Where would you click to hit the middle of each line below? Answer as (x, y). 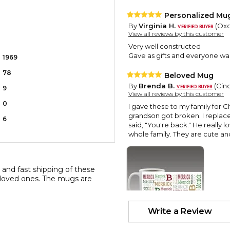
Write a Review (180, 212)
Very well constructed (165, 46)
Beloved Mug (189, 76)
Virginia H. (157, 26)
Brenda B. (157, 86)
